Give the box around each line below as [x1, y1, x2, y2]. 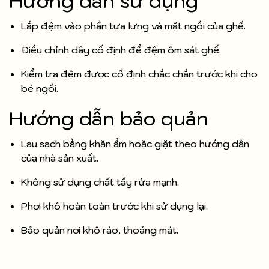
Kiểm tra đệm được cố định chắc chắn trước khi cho [21, 68, 258, 80]
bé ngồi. [21, 82, 58, 95]
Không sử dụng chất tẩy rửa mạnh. [21, 176, 179, 189]
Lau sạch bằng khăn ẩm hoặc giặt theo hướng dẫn [21, 138, 249, 150]
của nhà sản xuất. [21, 152, 98, 165]
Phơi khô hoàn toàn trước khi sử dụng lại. [21, 200, 208, 213]
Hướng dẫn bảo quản [9, 106, 208, 131]
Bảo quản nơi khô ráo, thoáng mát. [21, 224, 178, 237]
